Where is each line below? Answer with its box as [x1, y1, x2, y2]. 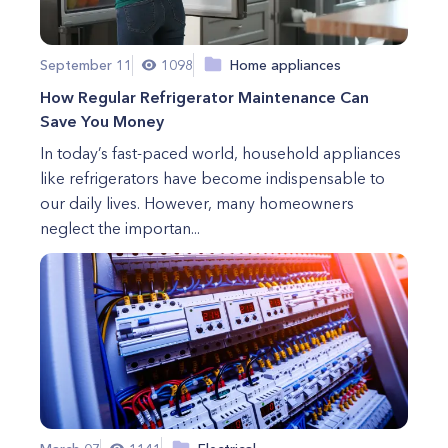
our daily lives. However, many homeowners [40, 193, 354, 213]
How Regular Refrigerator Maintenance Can [40, 87, 369, 107]
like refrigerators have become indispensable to [40, 168, 385, 188]
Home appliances [230, 55, 341, 74]
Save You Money [40, 111, 164, 131]
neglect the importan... [40, 218, 200, 238]
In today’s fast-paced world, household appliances [40, 143, 401, 163]
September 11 [40, 55, 132, 74]
